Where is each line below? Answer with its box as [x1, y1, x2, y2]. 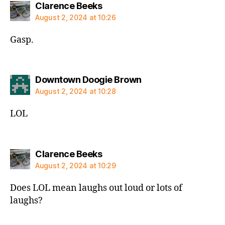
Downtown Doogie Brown [35, 74, 142, 85]
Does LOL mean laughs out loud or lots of [10, 182, 182, 194]
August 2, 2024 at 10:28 [35, 87, 116, 95]
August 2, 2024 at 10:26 [35, 13, 116, 22]
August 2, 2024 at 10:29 [35, 161, 116, 170]
